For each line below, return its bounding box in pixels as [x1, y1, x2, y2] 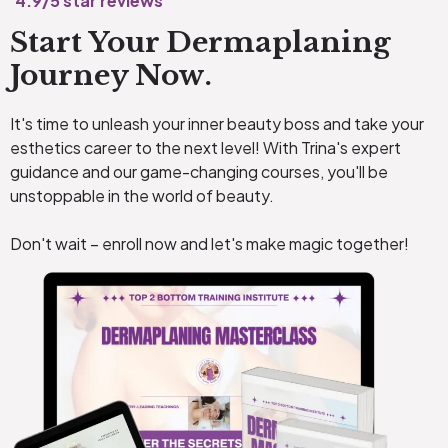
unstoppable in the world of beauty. [10, 185, 274, 207]
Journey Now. [10, 58, 212, 94]
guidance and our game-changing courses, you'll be [10, 161, 388, 183]
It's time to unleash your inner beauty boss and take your [10, 113, 424, 135]
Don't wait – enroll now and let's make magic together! [10, 233, 409, 255]
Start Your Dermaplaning [10, 25, 391, 61]
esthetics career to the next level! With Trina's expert [10, 137, 401, 159]
